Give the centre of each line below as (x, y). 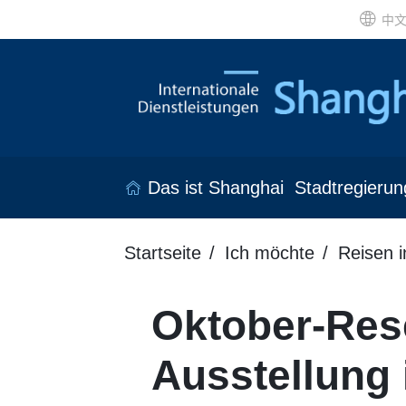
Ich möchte (270, 253)
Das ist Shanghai (215, 188)
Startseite (163, 253)
